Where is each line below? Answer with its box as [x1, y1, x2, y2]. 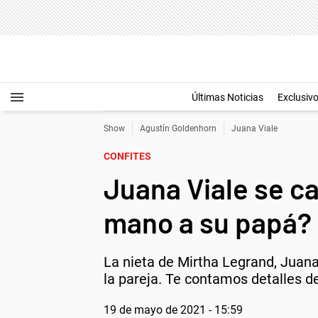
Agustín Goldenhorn [140, 124, 216, 133]
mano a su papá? [104, 205, 312, 239]
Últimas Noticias [192, 92, 263, 103]
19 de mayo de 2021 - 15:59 [104, 303, 243, 317]
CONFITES [104, 150, 151, 162]
